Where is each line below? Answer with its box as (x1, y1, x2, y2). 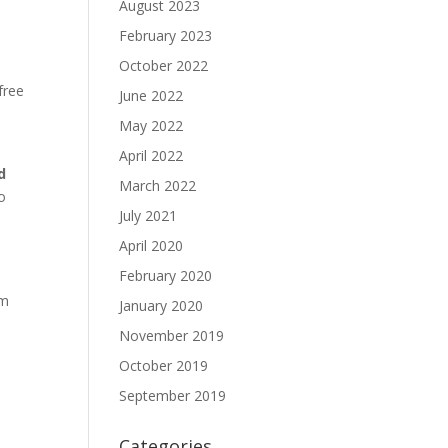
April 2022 (119, 146, 184, 165)
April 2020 (119, 236, 184, 255)
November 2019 (119, 326, 225, 345)
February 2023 (119, 26, 213, 45)
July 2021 (119, 206, 178, 225)
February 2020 (119, 266, 213, 285)
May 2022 (119, 116, 184, 135)
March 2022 (119, 176, 197, 195)
